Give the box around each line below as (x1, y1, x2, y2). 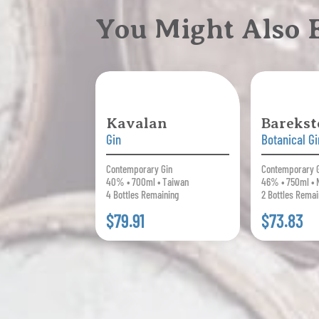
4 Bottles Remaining (106, 187, 179, 201)
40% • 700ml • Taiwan (106, 174, 189, 188)
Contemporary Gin (106, 162, 173, 175)
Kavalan (106, 114, 168, 132)
